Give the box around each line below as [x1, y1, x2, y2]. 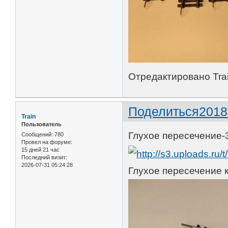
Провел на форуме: [21, 138, 72, 145]
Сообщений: [21, 131, 53, 137]
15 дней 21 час [21, 146, 60, 153]
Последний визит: [21, 154, 67, 160]
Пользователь [21, 121, 62, 128]
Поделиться [128, 104, 199, 119]
